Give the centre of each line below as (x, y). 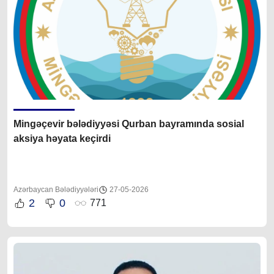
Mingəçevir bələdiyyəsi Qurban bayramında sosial (129, 124)
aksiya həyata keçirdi (62, 138)
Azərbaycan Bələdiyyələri (56, 189)
